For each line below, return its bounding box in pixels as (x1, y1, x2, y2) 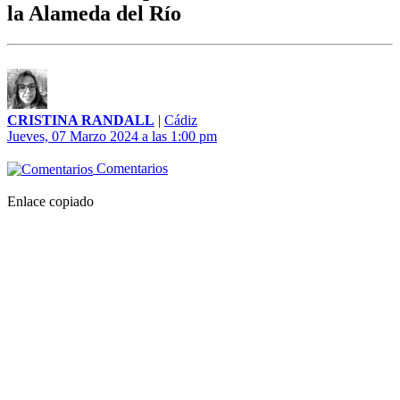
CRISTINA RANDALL (7, 112, 154, 129)
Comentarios (93, 161, 168, 177)
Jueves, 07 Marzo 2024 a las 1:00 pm (7, 129, 217, 145)
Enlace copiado (7, 194, 94, 210)
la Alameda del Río (7, 2, 181, 26)
